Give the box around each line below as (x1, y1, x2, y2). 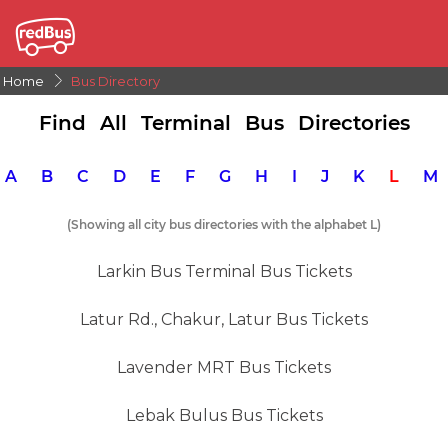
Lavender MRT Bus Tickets (117, 358, 331, 377)
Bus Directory (71, 73, 160, 89)
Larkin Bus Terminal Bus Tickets (96, 262, 352, 281)
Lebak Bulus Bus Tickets (125, 406, 323, 425)
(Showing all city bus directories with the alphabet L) (67, 217, 381, 232)
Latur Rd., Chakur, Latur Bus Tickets (80, 310, 368, 329)
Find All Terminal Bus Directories (38, 111, 410, 135)
